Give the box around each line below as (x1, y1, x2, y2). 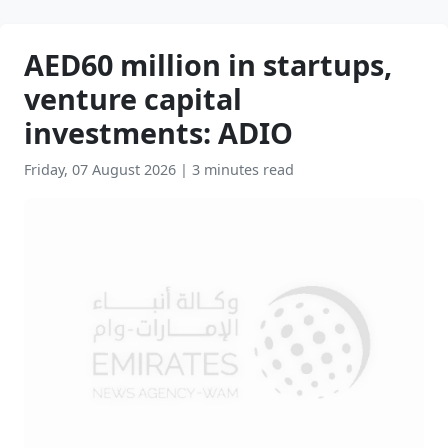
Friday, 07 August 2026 (24, 160, 180, 179)
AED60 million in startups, (24, 45, 392, 84)
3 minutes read (192, 160, 294, 179)
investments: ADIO (24, 113, 293, 152)
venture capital (24, 79, 242, 118)
